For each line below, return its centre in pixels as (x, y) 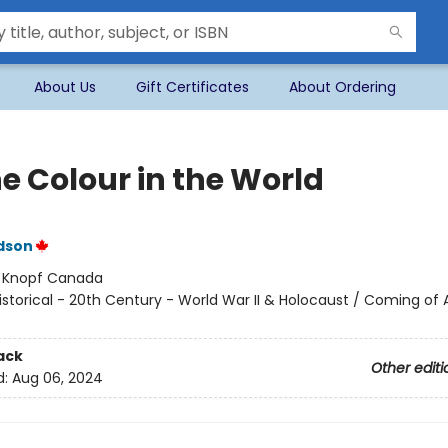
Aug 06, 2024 (57, 378)
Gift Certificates (192, 87)
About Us (65, 87)
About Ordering (342, 87)
